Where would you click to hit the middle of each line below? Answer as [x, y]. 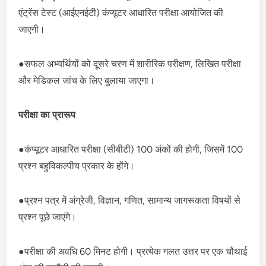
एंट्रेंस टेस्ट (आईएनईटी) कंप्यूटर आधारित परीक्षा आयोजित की [121, 12]
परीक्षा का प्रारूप [47, 115]
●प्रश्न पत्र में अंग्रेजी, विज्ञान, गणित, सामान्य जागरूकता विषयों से [130, 200]
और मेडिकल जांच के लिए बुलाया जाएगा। [87, 80]
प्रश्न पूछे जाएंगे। [48, 217]
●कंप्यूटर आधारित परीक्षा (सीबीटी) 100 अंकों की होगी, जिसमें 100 [131, 149]
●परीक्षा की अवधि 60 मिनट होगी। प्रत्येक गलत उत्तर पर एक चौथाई [133, 251]
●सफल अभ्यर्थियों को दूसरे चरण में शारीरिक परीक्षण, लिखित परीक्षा [130, 64]
